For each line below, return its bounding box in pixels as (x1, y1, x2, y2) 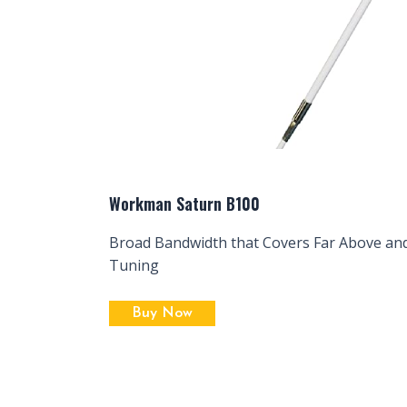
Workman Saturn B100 (109, 192, 260, 216)
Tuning (109, 255, 159, 276)
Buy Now (132, 306, 193, 322)
